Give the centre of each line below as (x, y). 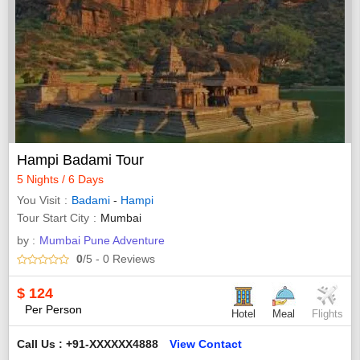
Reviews (132, 258)
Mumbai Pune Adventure (102, 240)
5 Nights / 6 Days (60, 179)
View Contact (206, 344)
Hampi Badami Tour (80, 160)
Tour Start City (53, 217)
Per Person (53, 309)
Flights (327, 314)
